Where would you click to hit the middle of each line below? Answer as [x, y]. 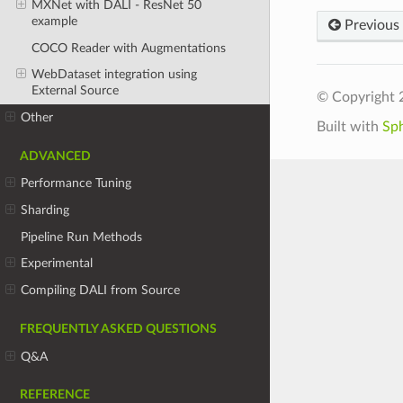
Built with [349, 126]
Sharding [45, 210]
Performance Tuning [76, 184]
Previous [370, 25]
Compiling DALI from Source [101, 290]
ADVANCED [55, 156]
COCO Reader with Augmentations [128, 48]
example [54, 21]
